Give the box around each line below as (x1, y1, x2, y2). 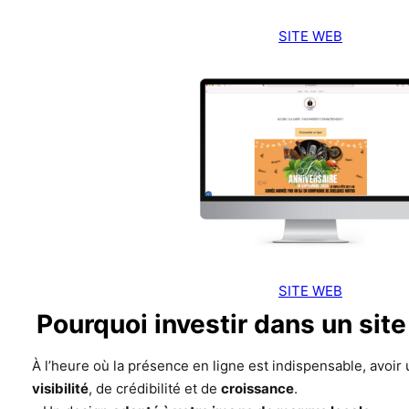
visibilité (32, 380, 89, 397)
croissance (221, 380, 295, 397)
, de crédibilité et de (89, 380, 222, 397)
